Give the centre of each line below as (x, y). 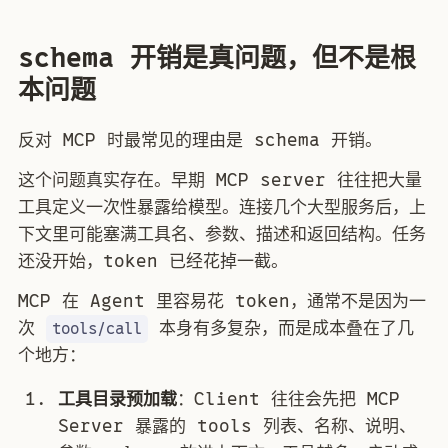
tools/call (97, 329)
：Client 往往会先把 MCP (288, 399)
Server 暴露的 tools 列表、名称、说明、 (237, 426)
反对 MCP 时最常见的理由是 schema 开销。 (200, 140)
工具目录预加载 (117, 399)
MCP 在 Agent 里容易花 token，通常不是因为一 (222, 301)
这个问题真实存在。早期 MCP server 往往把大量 (220, 180)
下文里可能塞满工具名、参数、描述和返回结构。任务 (222, 234)
